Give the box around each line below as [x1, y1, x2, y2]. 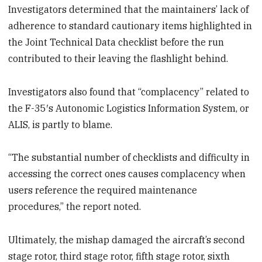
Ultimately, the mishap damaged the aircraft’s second [8, 234, 246, 246]
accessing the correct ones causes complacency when [8, 168, 246, 180]
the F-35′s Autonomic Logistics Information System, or [8, 102, 250, 114]
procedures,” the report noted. [8, 201, 142, 213]
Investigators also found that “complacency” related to [8, 85, 250, 98]
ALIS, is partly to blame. [8, 118, 113, 130]
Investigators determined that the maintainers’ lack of [8, 3, 249, 15]
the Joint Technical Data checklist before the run [8, 36, 225, 48]
